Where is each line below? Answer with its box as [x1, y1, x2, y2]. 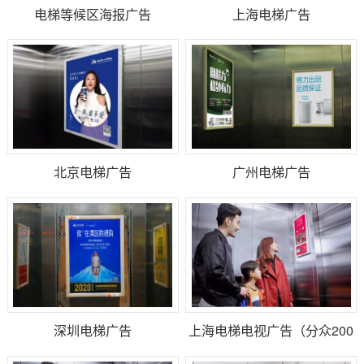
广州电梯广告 [232, 162, 310, 182]
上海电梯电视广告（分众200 [188, 320, 354, 340]
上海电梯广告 [232, 3, 310, 24]
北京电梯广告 [54, 162, 132, 182]
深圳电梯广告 [54, 320, 132, 340]
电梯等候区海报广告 [34, 3, 152, 24]
